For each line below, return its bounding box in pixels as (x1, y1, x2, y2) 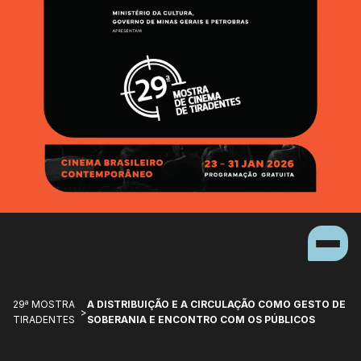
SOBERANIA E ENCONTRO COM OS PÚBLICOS (86, 313, 315, 326)
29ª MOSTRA (13, 298, 75, 311)
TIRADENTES (13, 313, 75, 326)
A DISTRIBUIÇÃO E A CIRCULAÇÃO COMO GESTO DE (86, 298, 346, 311)
